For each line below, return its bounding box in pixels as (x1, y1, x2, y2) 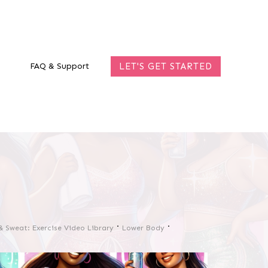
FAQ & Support (30, 60, 89, 71)
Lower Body (122, 224, 165, 232)
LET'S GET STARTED (119, 60, 212, 72)
